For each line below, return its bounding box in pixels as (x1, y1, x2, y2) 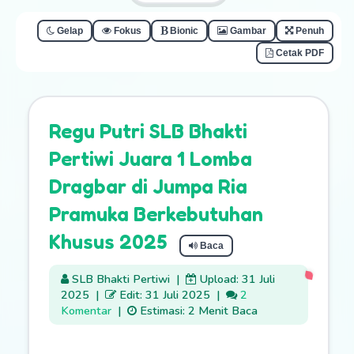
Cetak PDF (273, 47, 325, 58)
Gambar (228, 25, 267, 36)
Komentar (61, 303, 111, 318)
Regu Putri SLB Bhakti (49, 119, 247, 143)
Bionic (168, 25, 199, 36)
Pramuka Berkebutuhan (49, 201, 263, 226)
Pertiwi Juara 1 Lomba (49, 146, 252, 171)
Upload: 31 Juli (200, 271, 275, 287)
